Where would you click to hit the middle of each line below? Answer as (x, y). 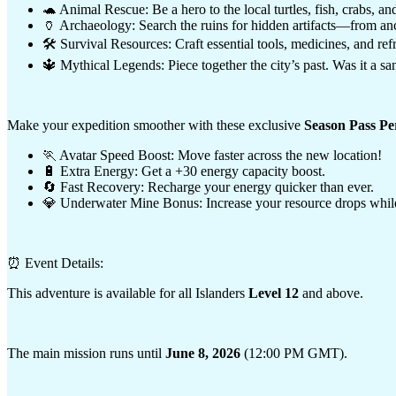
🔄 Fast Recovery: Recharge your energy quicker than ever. (208, 187)
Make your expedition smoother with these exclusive (156, 125)
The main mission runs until (86, 353)
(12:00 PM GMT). (294, 353)
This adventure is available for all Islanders (126, 293)
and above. (331, 293)
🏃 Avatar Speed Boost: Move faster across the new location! (212, 155)
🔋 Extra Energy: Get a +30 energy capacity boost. (184, 171)
